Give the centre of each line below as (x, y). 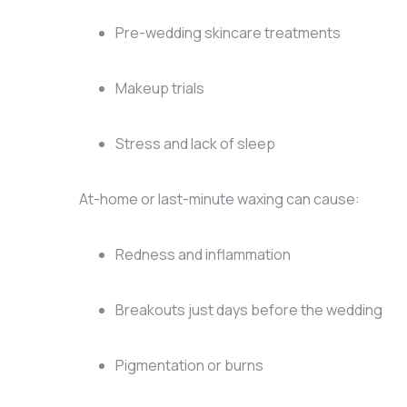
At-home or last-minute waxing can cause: (219, 199)
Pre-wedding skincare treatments (228, 32)
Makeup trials (159, 88)
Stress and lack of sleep (195, 143)
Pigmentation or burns (189, 365)
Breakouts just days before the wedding (248, 309)
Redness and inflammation (203, 254)
